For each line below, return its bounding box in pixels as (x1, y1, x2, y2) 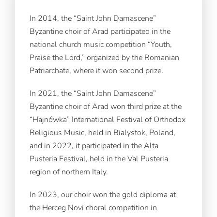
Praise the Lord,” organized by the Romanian (30, 52, 180, 63)
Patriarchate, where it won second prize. (30, 65, 164, 76)
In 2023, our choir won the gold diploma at (30, 189, 176, 200)
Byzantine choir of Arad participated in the (30, 26, 171, 37)
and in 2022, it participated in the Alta (30, 140, 159, 151)
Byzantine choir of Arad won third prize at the (30, 101, 182, 112)
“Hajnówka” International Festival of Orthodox (30, 114, 186, 125)
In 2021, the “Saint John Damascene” (30, 88, 156, 99)
